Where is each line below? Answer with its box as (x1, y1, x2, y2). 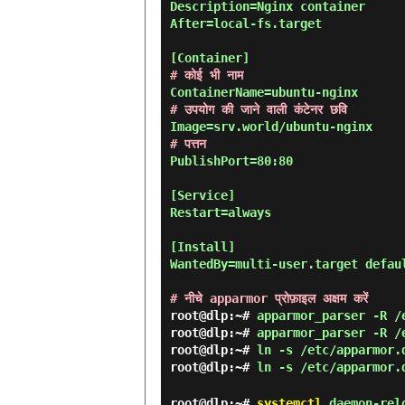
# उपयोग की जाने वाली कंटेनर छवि (170, 102, 347, 117)
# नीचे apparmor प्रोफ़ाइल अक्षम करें (170, 291, 368, 306)
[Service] (170, 188, 235, 202)
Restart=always (170, 205, 271, 220)
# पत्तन (170, 137, 206, 151)
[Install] (170, 240, 235, 254)
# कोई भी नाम (170, 68, 243, 82)
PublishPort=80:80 (170, 154, 293, 168)
